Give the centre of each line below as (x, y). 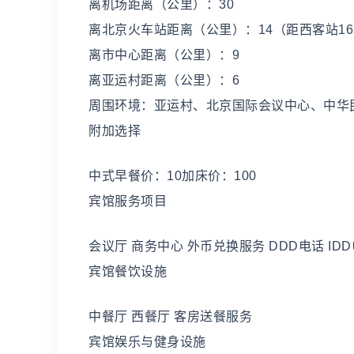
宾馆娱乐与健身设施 (147, 342)
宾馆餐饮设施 (128, 271)
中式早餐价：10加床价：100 (173, 176)
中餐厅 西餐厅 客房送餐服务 (172, 316)
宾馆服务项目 (128, 201)
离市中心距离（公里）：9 (164, 55)
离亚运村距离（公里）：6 (164, 80)
